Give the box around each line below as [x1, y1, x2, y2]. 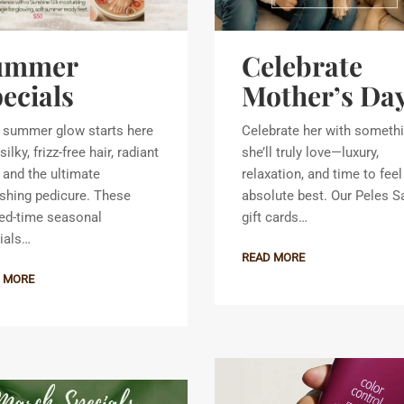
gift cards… [242, 208, 308, 225]
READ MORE [242, 250, 305, 264]
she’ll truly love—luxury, [242, 143, 379, 161]
